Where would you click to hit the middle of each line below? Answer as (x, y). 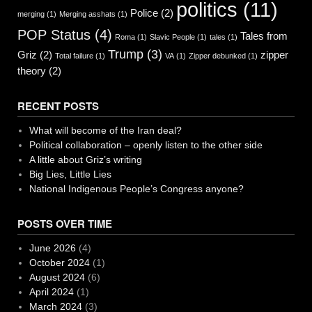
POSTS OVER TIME (65, 223)
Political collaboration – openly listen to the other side (146, 145)
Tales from (264, 36)
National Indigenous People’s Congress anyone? (136, 188)
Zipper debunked (217, 55)
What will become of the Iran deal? (105, 130)
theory (32, 70)
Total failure (74, 55)
